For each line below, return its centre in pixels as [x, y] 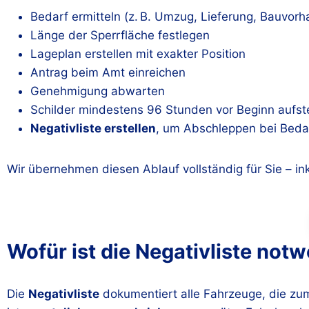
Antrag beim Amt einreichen [108, 72]
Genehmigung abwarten [98, 91]
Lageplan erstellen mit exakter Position [138, 53]
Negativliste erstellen [93, 128]
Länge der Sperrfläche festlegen [120, 35]
